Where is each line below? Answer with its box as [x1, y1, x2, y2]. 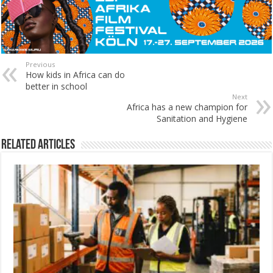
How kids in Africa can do [26, 68, 126, 80]
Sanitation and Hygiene [156, 112, 247, 124]
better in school [26, 80, 88, 92]
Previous [26, 59, 55, 69]
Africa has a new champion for [126, 101, 247, 113]
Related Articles [1, 138, 76, 152]
